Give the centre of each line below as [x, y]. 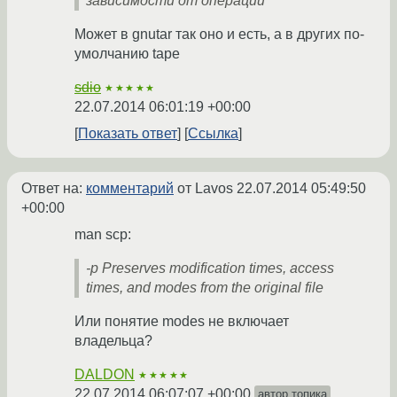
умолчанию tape [127, 54]
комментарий [130, 189]
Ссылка [213, 134]
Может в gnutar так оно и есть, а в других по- [219, 35]
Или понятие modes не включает [182, 322]
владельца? [113, 341]
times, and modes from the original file [205, 288]
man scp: [103, 235]
